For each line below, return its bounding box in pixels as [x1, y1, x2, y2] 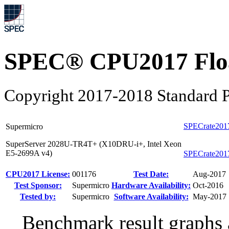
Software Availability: [113, 192, 189, 201]
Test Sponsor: [14, 181, 62, 190]
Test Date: [133, 170, 169, 179]
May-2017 [193, 192, 226, 201]
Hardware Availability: [111, 181, 191, 190]
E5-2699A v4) [6, 149, 52, 158]
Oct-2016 [193, 181, 223, 190]
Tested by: [20, 192, 56, 201]
